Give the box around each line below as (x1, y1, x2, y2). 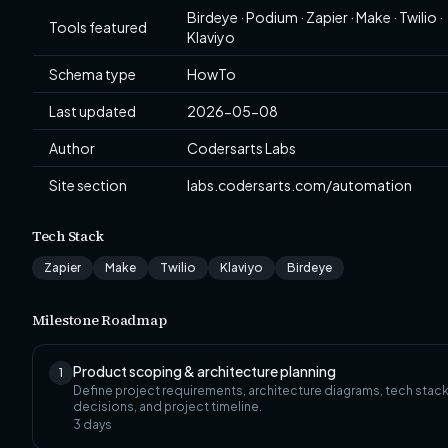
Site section (49, 176, 127, 194)
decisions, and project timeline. (73, 399, 262, 414)
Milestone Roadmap (32, 310, 167, 330)
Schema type (49, 65, 136, 83)
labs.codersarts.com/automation (187, 176, 412, 194)
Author (49, 139, 95, 157)
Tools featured (49, 18, 147, 36)
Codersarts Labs (187, 139, 296, 157)
